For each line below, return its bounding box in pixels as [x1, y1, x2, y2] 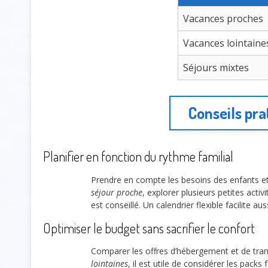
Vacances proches [183, 11, 263, 25]
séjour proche [91, 186, 142, 198]
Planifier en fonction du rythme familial [43, 148, 233, 165]
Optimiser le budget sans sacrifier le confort [43, 219, 255, 236]
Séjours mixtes [183, 60, 249, 74]
